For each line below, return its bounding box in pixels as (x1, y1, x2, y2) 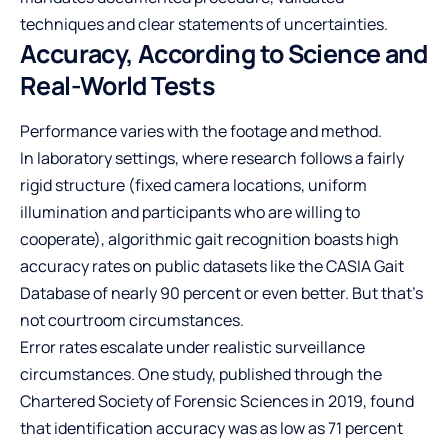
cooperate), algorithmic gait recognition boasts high (20, 227, 399, 250)
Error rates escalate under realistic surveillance (20, 335, 365, 358)
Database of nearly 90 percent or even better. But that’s (20, 281, 423, 304)
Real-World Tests (20, 67, 215, 103)
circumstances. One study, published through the (20, 362, 382, 385)
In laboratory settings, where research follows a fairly (20, 146, 404, 169)
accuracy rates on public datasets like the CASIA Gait (20, 254, 404, 277)
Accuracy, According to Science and (20, 35, 428, 71)
